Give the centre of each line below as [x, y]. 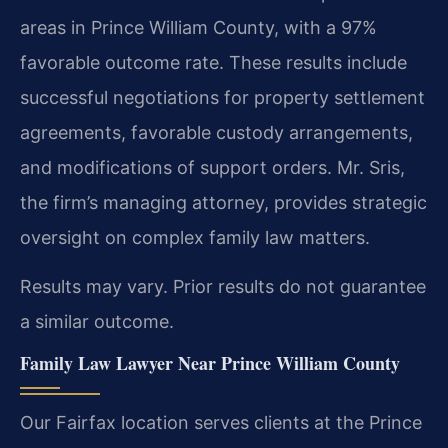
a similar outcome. [97, 321]
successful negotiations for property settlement [222, 97]
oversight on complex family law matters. [195, 237]
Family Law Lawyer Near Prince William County [210, 363]
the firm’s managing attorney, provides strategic [223, 202]
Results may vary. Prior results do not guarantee [223, 286]
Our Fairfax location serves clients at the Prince [221, 423]
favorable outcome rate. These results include [213, 62]
